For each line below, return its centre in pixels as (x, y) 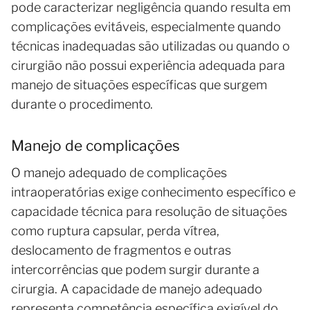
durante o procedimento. (82, 104)
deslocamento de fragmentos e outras (121, 250)
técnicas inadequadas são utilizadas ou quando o (151, 46)
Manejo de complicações (95, 145)
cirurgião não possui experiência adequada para (148, 65)
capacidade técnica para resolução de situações (149, 211)
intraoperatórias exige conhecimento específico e (153, 192)
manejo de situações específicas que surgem (139, 84)
